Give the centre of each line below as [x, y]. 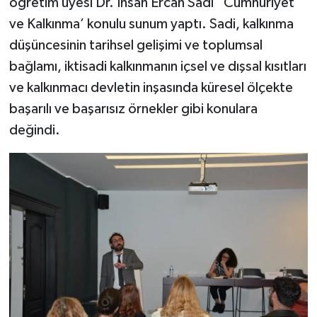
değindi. [34, 130]
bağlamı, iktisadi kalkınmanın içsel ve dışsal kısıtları [157, 66]
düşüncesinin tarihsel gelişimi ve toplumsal [136, 45]
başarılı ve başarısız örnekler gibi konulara [133, 109]
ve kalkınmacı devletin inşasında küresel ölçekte [151, 87]
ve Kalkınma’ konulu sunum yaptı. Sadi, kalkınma [151, 24]
